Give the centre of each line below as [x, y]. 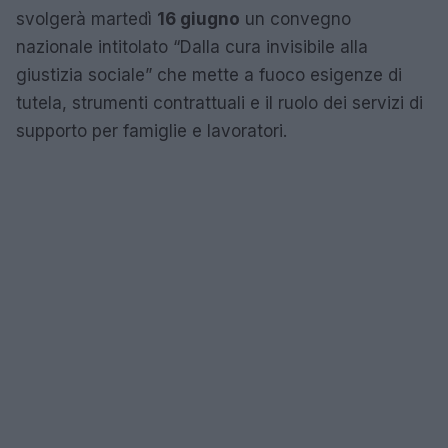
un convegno [295, 19]
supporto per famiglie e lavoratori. [151, 131]
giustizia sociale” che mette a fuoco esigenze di [209, 75]
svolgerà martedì [86, 19]
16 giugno [198, 19]
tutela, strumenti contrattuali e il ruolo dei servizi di [219, 103]
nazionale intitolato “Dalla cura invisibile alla [192, 47]
